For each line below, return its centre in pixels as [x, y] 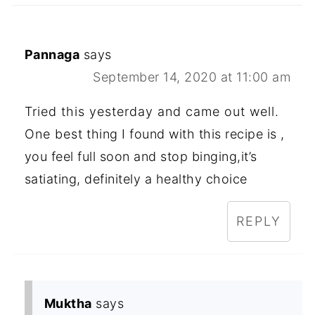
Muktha [68, 304]
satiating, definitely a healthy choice [136, 179]
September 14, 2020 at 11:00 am [192, 77]
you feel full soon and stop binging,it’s [141, 157]
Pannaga [52, 55]
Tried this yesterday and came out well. [152, 112]
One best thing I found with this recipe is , [154, 134]
